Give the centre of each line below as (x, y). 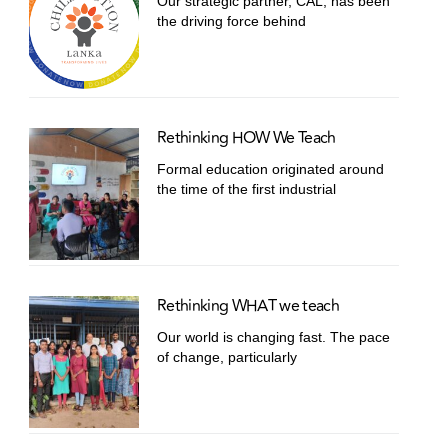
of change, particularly (227, 357)
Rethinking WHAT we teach (248, 306)
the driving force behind (232, 21)
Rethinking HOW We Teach (246, 138)
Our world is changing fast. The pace (274, 337)
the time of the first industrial (247, 189)
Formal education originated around (271, 169)
